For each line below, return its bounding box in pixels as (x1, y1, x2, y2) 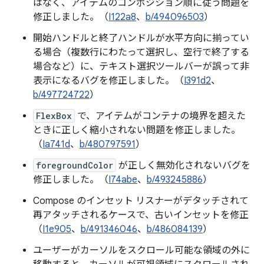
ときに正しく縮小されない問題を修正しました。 (33, 124, 240, 136)
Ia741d (42, 138, 70, 150)
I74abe (108, 174, 137, 186)
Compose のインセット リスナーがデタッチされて (33, 195, 249, 207)
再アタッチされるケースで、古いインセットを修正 (33, 209, 249, 221)
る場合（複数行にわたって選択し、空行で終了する (33, 47, 249, 58)
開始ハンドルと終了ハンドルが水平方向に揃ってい (33, 32, 249, 44)
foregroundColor (36, 160, 113, 171)
